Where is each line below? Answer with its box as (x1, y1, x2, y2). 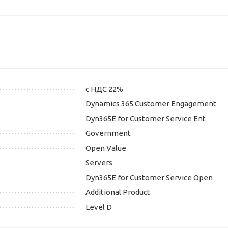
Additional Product (85, 188, 150, 197)
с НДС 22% (85, 84, 123, 94)
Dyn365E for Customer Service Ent (85, 114, 206, 123)
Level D (85, 203, 112, 212)
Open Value (85, 144, 126, 153)
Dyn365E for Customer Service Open (85, 173, 213, 182)
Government (85, 129, 131, 138)
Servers (85, 158, 112, 167)
